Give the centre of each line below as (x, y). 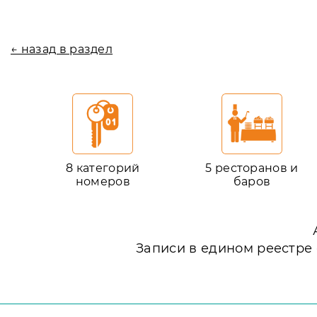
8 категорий (103, 168)
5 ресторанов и (252, 168)
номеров (103, 181)
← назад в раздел (62, 49)
